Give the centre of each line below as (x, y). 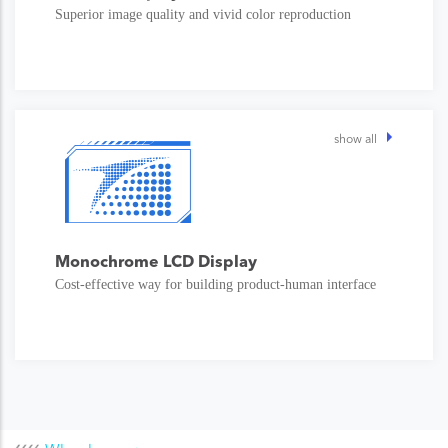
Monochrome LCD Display (156, 260)
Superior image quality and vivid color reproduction (205, 14)
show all (355, 138)
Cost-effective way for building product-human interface (217, 284)
